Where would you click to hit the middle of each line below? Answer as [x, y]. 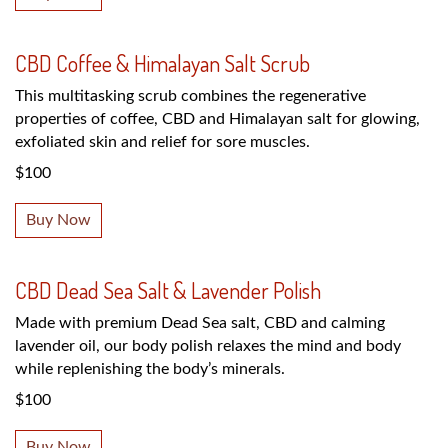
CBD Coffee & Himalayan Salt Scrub [162, 62]
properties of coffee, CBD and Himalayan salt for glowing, [217, 118]
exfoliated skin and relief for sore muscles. [164, 141]
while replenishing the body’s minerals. [150, 368]
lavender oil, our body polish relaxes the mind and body [208, 345]
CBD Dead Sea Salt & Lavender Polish [168, 289]
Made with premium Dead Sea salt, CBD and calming [200, 322]
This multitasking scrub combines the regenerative [190, 95]
